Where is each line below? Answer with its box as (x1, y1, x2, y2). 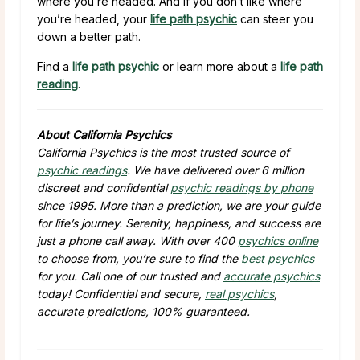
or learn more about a (159, 59, 280, 73)
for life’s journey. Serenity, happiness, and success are (37, 215, 321, 230)
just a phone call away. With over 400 (37, 233, 238, 247)
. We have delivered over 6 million (127, 162, 304, 177)
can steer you (237, 11, 313, 26)
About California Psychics (37, 127, 171, 141)
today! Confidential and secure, (37, 286, 205, 301)
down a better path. (37, 29, 141, 43)
